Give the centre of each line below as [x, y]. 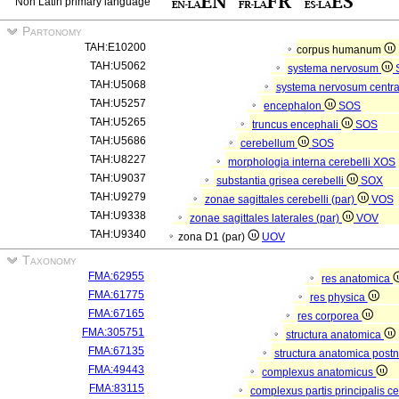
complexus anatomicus [319, 372]
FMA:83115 [117, 388]
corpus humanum [341, 50]
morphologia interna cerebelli [301, 162]
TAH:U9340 [118, 234]
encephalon [294, 106]
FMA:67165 [116, 313]
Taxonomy [48, 260]
